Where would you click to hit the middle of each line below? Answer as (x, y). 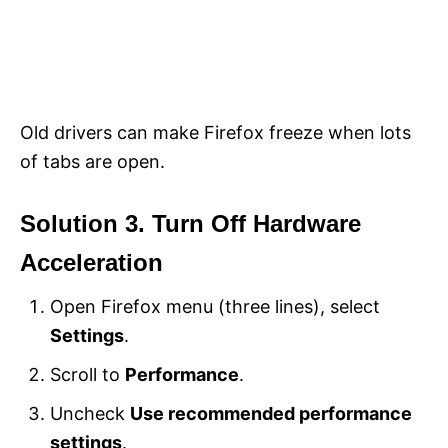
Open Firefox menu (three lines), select (215, 307)
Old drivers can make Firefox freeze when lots (215, 133)
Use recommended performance (271, 414)
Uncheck (90, 414)
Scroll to (87, 375)
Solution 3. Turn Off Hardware (190, 224)
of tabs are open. (92, 162)
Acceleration (91, 263)
